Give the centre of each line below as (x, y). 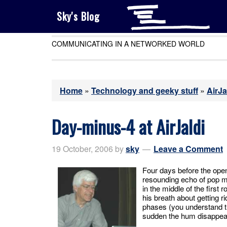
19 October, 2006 (82, 149)
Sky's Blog (78, 16)
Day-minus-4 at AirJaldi (128, 126)
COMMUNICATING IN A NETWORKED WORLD (128, 44)
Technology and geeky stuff (145, 90)
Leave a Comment (188, 149)
